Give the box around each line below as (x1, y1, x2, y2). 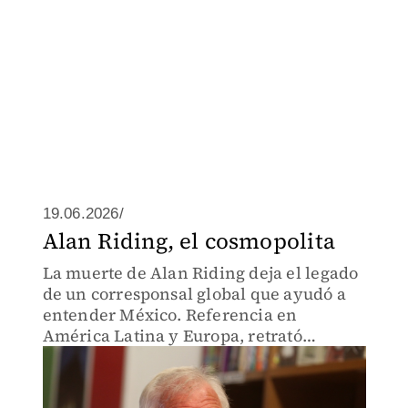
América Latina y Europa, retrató (42, 324, 302, 347)
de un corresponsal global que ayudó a (42, 282, 346, 305)
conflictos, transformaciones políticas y (42, 345, 354, 368)
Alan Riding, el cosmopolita (42, 226, 335, 256)
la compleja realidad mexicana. (42, 366, 291, 389)
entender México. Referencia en (42, 303, 298, 326)
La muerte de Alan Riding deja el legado (42, 261, 359, 284)
